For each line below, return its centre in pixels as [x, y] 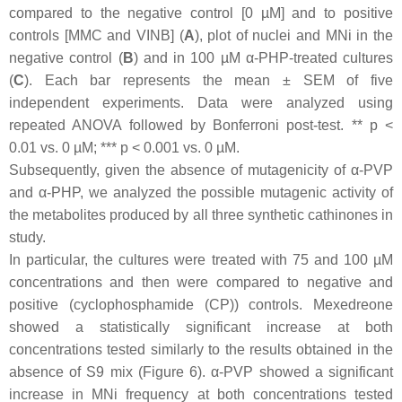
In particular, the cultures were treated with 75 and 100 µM [201, 260]
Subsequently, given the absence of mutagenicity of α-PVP [201, 170]
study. [27, 238]
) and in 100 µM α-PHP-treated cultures [263, 58]
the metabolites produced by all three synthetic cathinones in [201, 215]
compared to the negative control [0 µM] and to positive [201, 13]
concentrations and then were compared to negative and [201, 283]
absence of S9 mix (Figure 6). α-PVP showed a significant [201, 372]
